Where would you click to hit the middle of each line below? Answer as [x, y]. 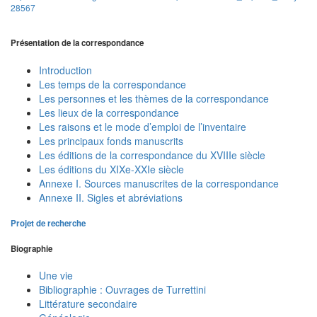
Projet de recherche [48, 224]
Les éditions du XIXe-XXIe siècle [111, 169]
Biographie [31, 248]
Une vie [56, 275]
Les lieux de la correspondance [109, 112]
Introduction [65, 70]
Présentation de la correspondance [77, 43]
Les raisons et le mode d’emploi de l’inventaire [143, 126]
